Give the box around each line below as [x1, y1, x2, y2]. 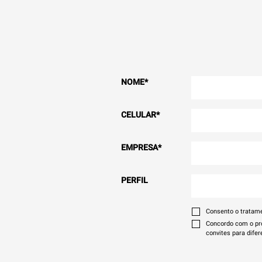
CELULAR [121, 110, 156, 119]
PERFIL [121, 175, 148, 185]
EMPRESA [121, 143, 158, 152]
